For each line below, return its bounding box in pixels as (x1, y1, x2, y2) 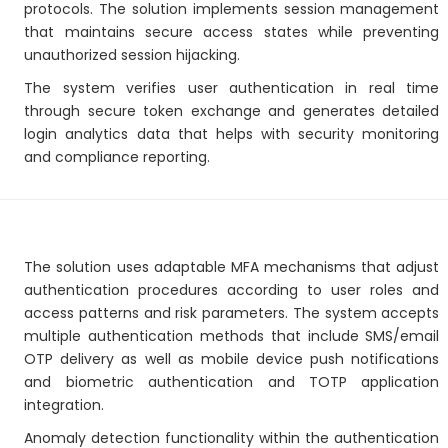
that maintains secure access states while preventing (24, 22, 440, 42)
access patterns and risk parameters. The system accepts (24, 303, 440, 323)
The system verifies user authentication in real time (24, 78, 440, 98)
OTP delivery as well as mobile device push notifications (24, 349, 440, 369)
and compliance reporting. (24, 147, 211, 167)
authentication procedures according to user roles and (24, 280, 440, 300)
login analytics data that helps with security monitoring (24, 124, 440, 144)
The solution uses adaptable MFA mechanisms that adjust (24, 257, 440, 277)
